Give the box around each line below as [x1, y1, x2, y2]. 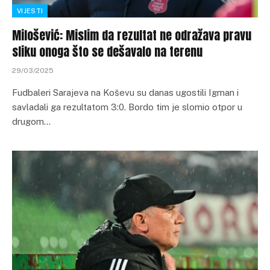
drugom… [12, 116, 51, 127]
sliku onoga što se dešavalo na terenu [12, 42, 202, 61]
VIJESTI [17, 7, 43, 14]
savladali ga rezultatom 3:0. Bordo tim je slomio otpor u [12, 101, 242, 112]
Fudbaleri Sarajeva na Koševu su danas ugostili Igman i [12, 87, 239, 98]
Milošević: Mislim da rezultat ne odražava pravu [12, 25, 251, 45]
